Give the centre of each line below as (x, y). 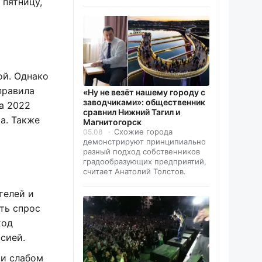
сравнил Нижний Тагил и (132, 112)
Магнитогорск (112, 122)
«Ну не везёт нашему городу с (144, 92)
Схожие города (143, 131)
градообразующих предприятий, (145, 161)
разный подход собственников (142, 151)
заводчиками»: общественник (144, 102)
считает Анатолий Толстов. (135, 171)
